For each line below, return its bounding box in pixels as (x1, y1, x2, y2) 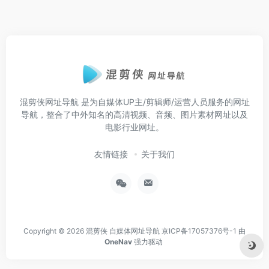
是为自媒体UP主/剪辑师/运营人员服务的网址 (78, 97, 250, 107)
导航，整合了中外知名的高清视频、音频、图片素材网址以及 (21, 109, 248, 119)
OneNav (104, 237, 134, 246)
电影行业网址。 (105, 122, 164, 132)
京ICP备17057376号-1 (162, 226, 237, 235)
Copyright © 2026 (23, 226, 86, 235)
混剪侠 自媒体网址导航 (86, 226, 160, 235)
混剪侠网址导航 (19, 97, 79, 107)
